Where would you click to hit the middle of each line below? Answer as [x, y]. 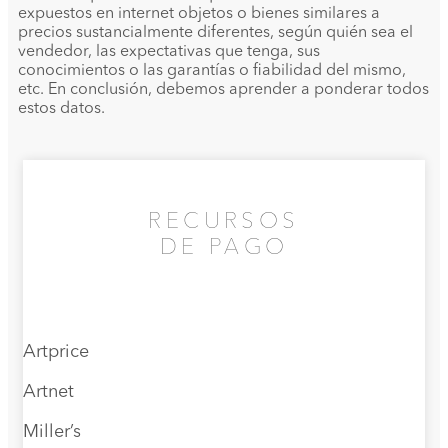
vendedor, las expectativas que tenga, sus [169, 52]
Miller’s [52, 432]
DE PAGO [224, 248]
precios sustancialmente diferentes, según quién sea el [215, 33]
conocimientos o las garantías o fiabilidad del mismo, [212, 71]
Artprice [56, 352]
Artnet [48, 392]
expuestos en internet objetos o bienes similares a [199, 14]
